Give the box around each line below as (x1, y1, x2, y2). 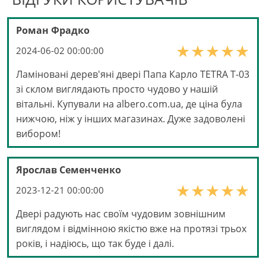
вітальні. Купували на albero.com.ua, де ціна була (16, 97, 242, 111)
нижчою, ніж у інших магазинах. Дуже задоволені (16, 112, 245, 126)
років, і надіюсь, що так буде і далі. (16, 237, 174, 251)
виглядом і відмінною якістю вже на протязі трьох (16, 222, 246, 236)
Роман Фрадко (16, 24, 90, 37)
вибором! (16, 127, 61, 141)
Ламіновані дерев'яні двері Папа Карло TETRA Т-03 (16, 68, 249, 81)
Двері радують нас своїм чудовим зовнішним (16, 207, 226, 221)
